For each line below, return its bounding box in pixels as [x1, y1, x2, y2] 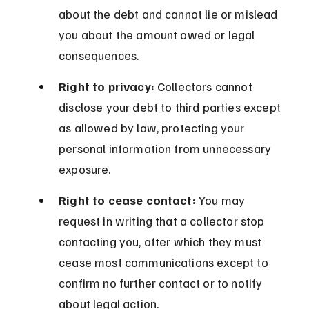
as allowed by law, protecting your [59, 120, 248, 136]
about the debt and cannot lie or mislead [59, 6, 281, 22]
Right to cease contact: [59, 192, 196, 208]
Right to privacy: [59, 79, 154, 94]
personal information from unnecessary [59, 141, 275, 157]
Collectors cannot [154, 79, 255, 94]
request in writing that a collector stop [59, 213, 268, 229]
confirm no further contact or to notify [59, 275, 266, 291]
